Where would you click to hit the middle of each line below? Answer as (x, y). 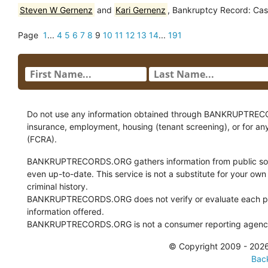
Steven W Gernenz (56, 10)
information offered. (66, 211)
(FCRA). (42, 139)
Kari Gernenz (141, 10)
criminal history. (57, 186)
